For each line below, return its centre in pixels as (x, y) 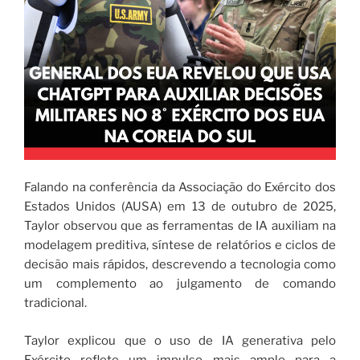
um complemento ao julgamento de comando (180, 284)
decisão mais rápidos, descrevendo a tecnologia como (180, 265)
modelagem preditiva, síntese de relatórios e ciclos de (180, 245)
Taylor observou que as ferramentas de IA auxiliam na (180, 226)
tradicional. (55, 303)
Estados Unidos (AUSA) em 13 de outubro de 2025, (180, 207)
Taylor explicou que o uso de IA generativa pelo (180, 340)
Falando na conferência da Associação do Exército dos (180, 188)
